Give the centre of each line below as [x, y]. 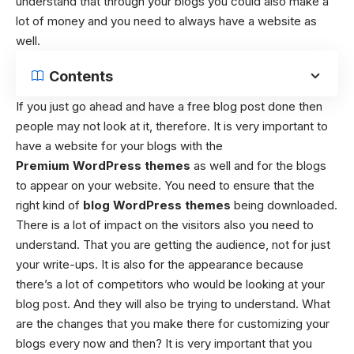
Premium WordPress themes [105, 165]
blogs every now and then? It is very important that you [164, 343]
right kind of [49, 205]
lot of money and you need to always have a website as [166, 21]
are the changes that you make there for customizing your [173, 323]
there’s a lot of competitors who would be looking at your [170, 284]
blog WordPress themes [157, 205]
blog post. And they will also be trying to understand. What [173, 303]
